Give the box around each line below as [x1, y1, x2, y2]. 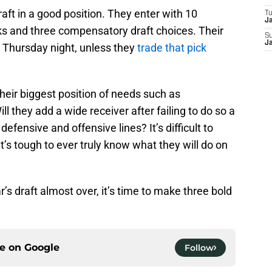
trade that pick [137, 41, 206, 54]
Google [24, 241, 59, 253]
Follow [185, 242, 214, 253]
